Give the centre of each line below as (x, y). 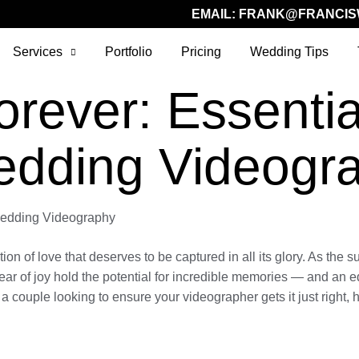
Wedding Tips (290, 52)
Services (38, 52)
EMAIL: (215, 14)
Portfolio (129, 52)
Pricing (202, 52)
